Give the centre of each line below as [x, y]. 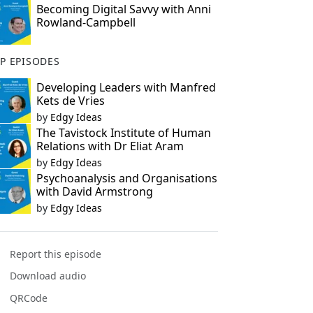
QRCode [29, 298]
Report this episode [56, 254]
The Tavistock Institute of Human [123, 133]
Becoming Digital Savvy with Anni [123, 9]
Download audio [48, 276]
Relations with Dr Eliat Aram [110, 146]
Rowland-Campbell [86, 22]
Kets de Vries [70, 101]
